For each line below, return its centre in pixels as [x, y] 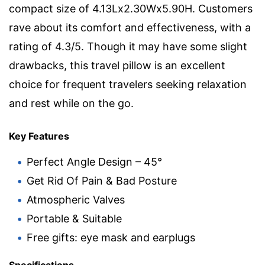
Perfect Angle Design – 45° [94, 162]
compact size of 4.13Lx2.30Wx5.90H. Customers [131, 9]
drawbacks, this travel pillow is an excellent [117, 66]
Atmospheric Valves [76, 200]
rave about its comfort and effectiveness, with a [130, 28]
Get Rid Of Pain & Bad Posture [102, 181]
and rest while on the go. [71, 104]
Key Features [39, 136]
